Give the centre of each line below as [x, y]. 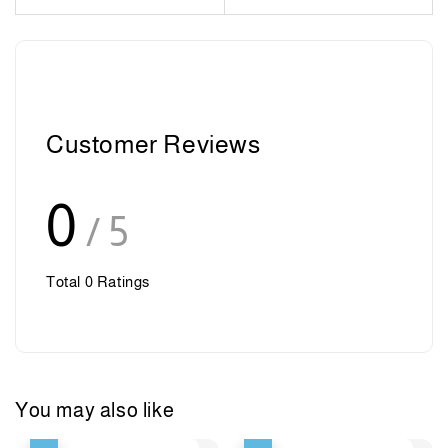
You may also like [95, 409]
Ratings [122, 282]
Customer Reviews [153, 144]
